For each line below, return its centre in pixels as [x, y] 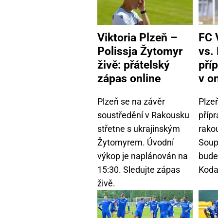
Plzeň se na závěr [131, 101]
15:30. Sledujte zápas [139, 169]
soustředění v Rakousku [143, 115]
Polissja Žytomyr [140, 51]
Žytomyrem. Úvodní [136, 142]
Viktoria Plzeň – [137, 38]
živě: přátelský [134, 65]
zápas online [129, 79]
